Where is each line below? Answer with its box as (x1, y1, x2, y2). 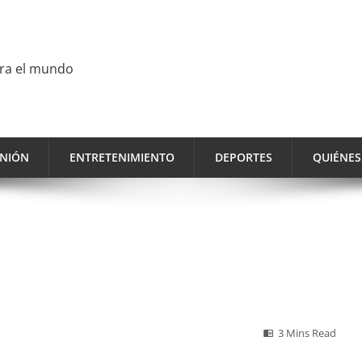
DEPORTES (215, 149, 272, 165)
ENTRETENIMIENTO (69, 149, 175, 165)
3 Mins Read (278, 326, 336, 340)
